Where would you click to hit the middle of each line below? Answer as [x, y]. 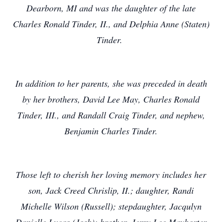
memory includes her [168, 174]
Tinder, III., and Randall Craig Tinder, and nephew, [111, 115]
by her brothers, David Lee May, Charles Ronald [111, 99]
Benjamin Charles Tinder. [111, 131]
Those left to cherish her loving [73, 174]
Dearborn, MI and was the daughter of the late [111, 8]
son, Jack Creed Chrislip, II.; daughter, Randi [111, 190]
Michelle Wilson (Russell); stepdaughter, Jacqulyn [111, 206]
